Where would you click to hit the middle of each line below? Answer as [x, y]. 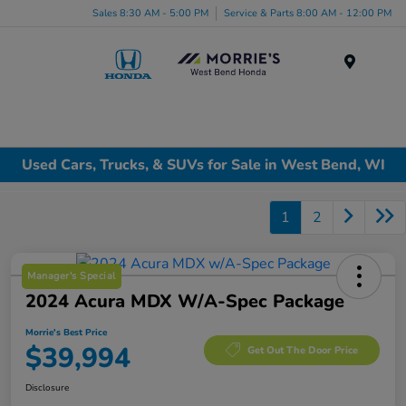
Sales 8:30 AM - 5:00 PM [150, 13]
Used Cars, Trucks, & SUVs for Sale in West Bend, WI [203, 164]
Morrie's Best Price [66, 333]
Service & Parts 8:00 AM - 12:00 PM [308, 13]
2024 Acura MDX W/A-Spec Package [185, 302]
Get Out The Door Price [303, 350]
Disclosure [47, 388]
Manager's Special [72, 276]
